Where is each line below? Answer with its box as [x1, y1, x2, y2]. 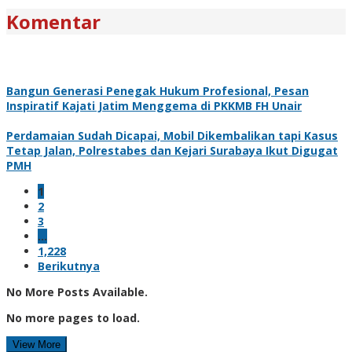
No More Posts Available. [6, 284, 148, 299]
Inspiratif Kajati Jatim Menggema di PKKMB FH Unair [6, 97, 302, 113]
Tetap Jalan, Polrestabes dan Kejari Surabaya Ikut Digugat [6, 142, 338, 158]
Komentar [6, 8, 101, 35]
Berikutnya [38, 258, 100, 273]
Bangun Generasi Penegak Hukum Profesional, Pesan [6, 82, 309, 98]
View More [13, 338, 60, 350]
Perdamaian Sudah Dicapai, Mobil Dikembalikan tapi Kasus [6, 127, 338, 143]
